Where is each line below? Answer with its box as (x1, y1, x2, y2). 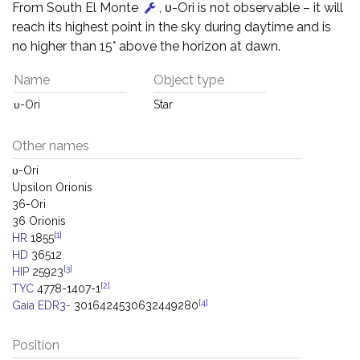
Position (12, 337, 59, 353)
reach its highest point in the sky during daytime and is (12, 19, 331, 35)
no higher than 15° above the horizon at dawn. (12, 39, 280, 54)
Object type (153, 72, 224, 88)
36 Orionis (12, 215, 66, 227)
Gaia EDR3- (12, 299, 71, 312)
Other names (12, 138, 89, 153)
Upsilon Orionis (12, 181, 92, 194)
